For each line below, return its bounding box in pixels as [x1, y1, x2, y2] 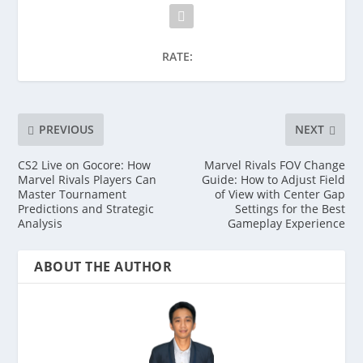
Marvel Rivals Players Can [18, 171, 157, 187]
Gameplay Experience [227, 215, 345, 231]
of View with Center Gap [214, 186, 345, 202]
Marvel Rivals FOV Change [203, 156, 345, 173]
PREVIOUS [39, 122, 95, 138]
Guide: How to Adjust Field [201, 171, 345, 187]
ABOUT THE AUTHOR [34, 257, 173, 275]
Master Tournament [18, 186, 127, 202]
